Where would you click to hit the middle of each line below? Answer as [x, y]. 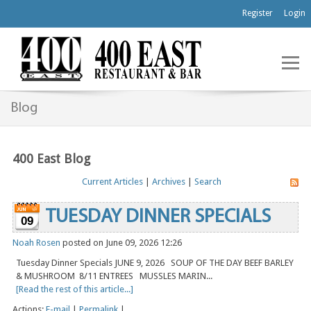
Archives [168, 182]
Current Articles [112, 182]
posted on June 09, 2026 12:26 [121, 243]
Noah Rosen [36, 243]
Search [208, 182]
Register [258, 13]
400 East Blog [51, 159]
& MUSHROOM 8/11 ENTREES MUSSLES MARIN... [114, 276]
